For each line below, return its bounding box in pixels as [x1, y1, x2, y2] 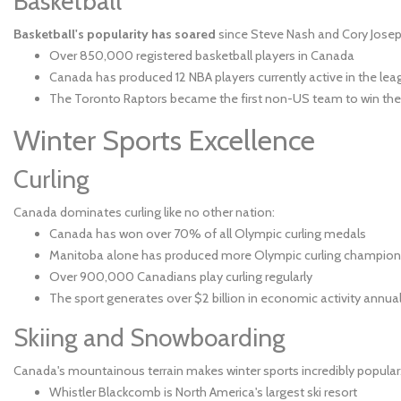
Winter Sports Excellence [13, 123, 315, 158]
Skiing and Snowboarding [13, 322, 286, 353]
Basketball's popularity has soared [13, 26, 216, 42]
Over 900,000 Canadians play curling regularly [49, 269, 312, 285]
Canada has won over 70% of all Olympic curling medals [49, 226, 366, 242]
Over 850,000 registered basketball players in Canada [49, 47, 354, 64]
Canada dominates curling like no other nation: [13, 204, 275, 220]
